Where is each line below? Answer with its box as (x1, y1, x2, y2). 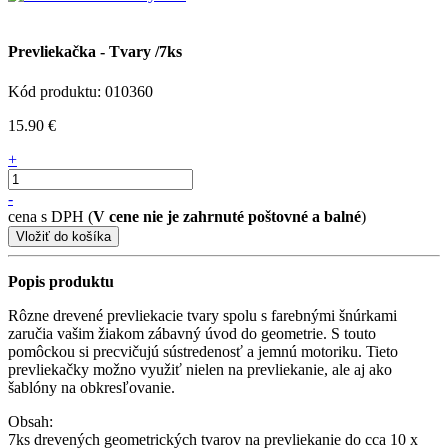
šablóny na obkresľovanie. (8, 378, 175, 396)
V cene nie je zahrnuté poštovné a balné (93, 207, 361, 225)
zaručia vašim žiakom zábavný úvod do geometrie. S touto (8, 324, 376, 342)
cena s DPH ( (8, 207, 93, 225)
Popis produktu (8, 272, 114, 290)
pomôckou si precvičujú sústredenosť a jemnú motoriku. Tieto (8, 342, 398, 360)
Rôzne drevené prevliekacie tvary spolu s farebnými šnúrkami (8, 306, 397, 324)
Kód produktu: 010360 (8, 82, 153, 100)
